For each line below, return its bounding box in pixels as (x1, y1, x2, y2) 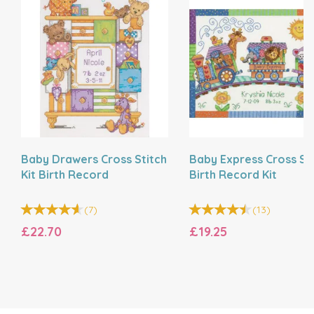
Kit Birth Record (21, 168, 109, 182)
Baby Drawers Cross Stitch (21, 152, 167, 166)
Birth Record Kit (189, 168, 277, 182)
